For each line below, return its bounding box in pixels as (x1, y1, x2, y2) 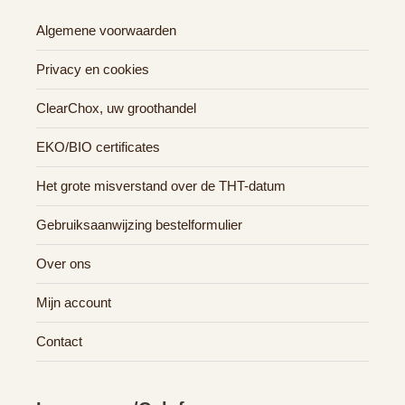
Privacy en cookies (36, 61, 149, 77)
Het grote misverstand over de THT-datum (36, 177, 286, 193)
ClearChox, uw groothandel (36, 99, 196, 116)
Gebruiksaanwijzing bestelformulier (36, 216, 242, 232)
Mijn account (36, 294, 111, 310)
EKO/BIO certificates (36, 138, 160, 155)
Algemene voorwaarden (36, 22, 176, 38)
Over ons (36, 255, 91, 271)
